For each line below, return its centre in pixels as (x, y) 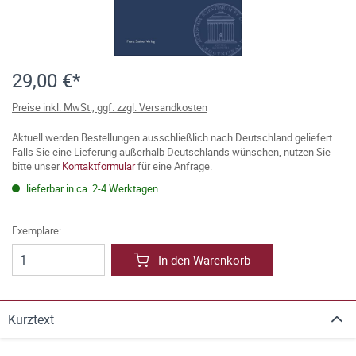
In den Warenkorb (204, 260)
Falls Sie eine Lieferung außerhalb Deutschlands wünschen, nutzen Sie (171, 152)
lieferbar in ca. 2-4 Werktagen (91, 188)
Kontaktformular (99, 166)
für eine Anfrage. (174, 166)
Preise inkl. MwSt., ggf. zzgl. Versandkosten (110, 107)
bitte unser (37, 166)
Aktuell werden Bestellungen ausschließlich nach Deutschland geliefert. (173, 137)
